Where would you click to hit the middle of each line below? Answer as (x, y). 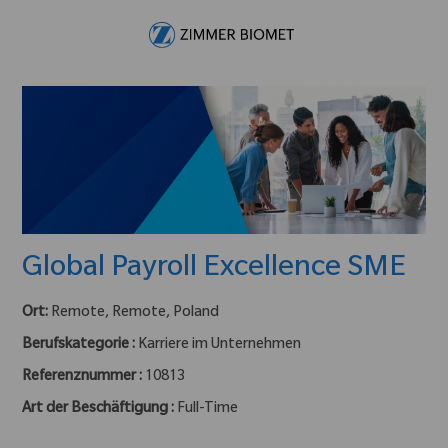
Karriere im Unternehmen (220, 345)
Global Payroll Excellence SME (214, 269)
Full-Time (208, 409)
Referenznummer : (84, 377)
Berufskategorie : (80, 345)
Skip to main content (224, 9)
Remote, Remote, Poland (135, 313)
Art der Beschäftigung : (100, 409)
